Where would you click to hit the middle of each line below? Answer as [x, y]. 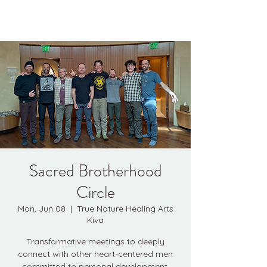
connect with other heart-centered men [95, 254]
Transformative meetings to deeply [95, 241]
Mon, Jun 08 [41, 209]
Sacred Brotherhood [95, 171]
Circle [95, 193]
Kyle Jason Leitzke [54, 20]
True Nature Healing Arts [125, 209]
